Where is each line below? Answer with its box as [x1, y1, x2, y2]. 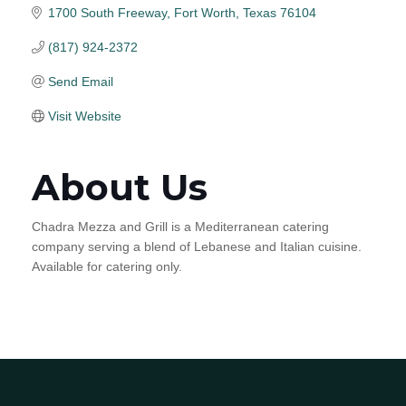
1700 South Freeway [47, 5, 167, 20]
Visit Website [47, 108, 121, 123]
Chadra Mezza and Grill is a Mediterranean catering [32, 218, 329, 234]
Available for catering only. [32, 258, 182, 274]
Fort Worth [173, 5, 236, 20]
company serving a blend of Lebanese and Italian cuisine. [32, 238, 362, 254]
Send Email [47, 73, 113, 89]
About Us [32, 164, 208, 209]
